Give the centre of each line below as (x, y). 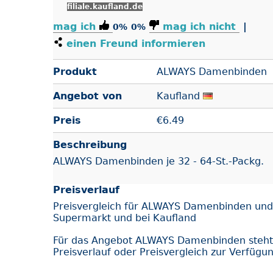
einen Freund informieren (134, 43)
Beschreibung (90, 144)
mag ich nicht (199, 26)
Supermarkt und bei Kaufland (125, 218)
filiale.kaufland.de (105, 6)
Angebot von (87, 96)
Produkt (75, 71)
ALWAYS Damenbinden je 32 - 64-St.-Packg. (158, 161)
